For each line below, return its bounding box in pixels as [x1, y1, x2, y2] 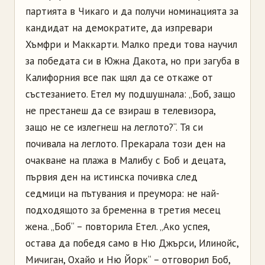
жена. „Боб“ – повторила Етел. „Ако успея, [25, 219, 209, 233]
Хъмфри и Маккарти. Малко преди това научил [25, 37, 237, 51]
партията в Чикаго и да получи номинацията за [25, 4, 238, 18]
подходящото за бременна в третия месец [25, 203, 221, 216]
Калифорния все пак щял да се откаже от [25, 70, 213, 84]
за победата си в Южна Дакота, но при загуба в [25, 54, 240, 67]
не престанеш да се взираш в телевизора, [25, 104, 215, 117]
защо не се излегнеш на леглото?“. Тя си [25, 120, 203, 134]
